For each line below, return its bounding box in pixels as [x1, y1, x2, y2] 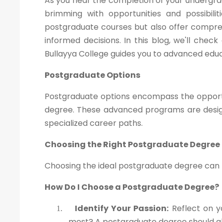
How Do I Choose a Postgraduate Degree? [45, 181, 219, 193]
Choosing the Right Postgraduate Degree [45, 139, 220, 151]
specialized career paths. [45, 117, 143, 129]
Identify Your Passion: [75, 203, 169, 215]
